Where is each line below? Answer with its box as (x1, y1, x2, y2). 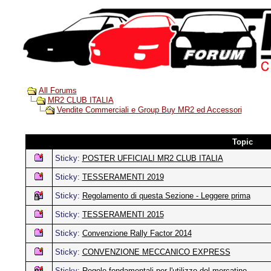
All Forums (38, 86, 77, 95)
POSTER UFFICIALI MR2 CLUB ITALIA (82, 154, 223, 163)
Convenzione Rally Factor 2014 (82, 229, 192, 238)
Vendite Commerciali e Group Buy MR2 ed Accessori (56, 105, 242, 115)
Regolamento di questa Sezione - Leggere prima (82, 191, 250, 200)
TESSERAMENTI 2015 (82, 210, 164, 219)
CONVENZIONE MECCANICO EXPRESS (82, 247, 230, 256)
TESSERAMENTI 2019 (82, 172, 164, 181)
